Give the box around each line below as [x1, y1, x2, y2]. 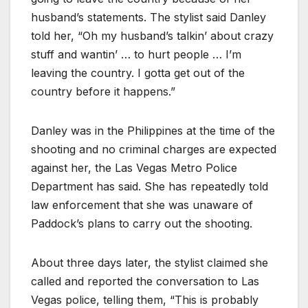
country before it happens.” [31, 84, 175, 98]
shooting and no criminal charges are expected [31, 142, 276, 156]
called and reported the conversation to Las [31, 274, 259, 288]
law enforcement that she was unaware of [31, 197, 253, 212]
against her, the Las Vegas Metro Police [31, 160, 237, 175]
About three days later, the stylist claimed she [31, 255, 268, 269]
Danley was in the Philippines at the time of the [31, 123, 275, 137]
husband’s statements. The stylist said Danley [31, 10, 266, 24]
